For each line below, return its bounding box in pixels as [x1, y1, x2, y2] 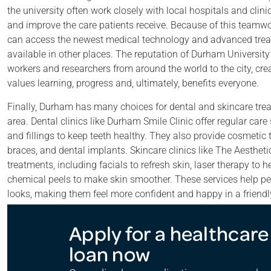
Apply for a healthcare [68, 219, 269, 246]
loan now [68, 240, 151, 266]
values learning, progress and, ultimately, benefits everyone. [7, 77, 259, 89]
